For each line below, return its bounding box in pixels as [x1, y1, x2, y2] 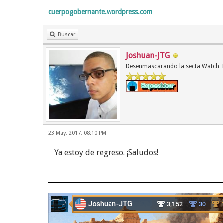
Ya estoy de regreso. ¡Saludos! [54, 148, 158, 158]
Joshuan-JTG [126, 51, 170, 61]
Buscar [58, 31, 75, 38]
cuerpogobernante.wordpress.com [48, 8, 152, 16]
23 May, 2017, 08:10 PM [48, 130, 106, 137]
